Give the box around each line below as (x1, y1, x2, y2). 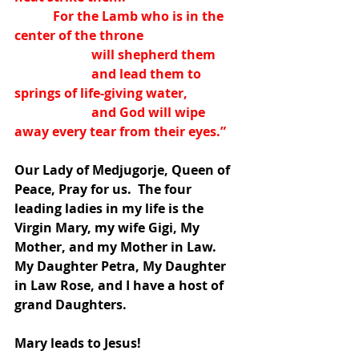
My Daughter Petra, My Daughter (14, 257, 229, 275)
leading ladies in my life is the (14, 200, 207, 217)
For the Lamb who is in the (14, 7, 53, 25)
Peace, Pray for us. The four (14, 180, 195, 198)
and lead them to (14, 65, 91, 83)
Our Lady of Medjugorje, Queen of (14, 161, 233, 179)
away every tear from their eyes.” (14, 123, 226, 140)
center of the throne (14, 26, 143, 44)
